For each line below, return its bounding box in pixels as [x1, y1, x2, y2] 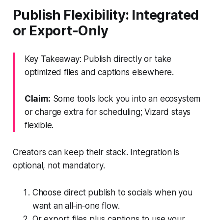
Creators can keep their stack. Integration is [12, 147, 180, 157]
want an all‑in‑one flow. [32, 200, 120, 211]
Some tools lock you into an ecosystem [50, 93, 201, 104]
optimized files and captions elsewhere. [24, 67, 174, 77]
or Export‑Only [12, 22, 109, 39]
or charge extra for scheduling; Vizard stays [24, 107, 191, 117]
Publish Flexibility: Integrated [12, 6, 199, 23]
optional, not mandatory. [12, 160, 105, 170]
